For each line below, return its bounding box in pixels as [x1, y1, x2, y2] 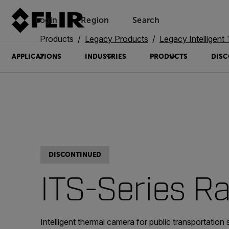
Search [132, 16, 160, 25]
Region [81, 16, 109, 25]
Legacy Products [85, 34, 148, 44]
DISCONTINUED [49, 151, 102, 158]
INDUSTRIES [84, 53, 126, 60]
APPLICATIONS [11, 53, 61, 60]
